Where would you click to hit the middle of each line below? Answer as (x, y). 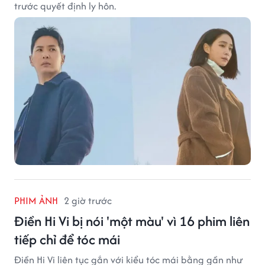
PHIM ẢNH (36, 200)
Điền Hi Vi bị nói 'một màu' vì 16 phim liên (132, 221)
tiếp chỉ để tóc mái (67, 239)
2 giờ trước (88, 200)
